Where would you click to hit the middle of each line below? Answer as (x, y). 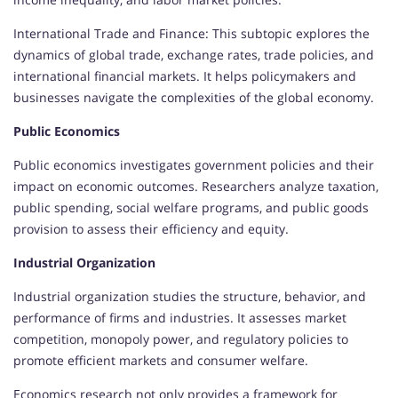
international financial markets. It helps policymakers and (185, 76)
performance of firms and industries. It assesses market (180, 318)
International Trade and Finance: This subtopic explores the (191, 34)
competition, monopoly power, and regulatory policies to (181, 339)
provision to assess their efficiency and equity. (151, 229)
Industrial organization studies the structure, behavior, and (190, 297)
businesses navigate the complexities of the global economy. (194, 98)
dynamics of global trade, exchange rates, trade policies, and (194, 55)
